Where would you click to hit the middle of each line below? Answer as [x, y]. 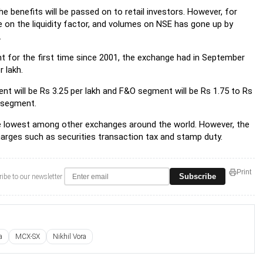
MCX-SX [28, 237]
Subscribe [198, 176]
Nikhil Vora [70, 237]
